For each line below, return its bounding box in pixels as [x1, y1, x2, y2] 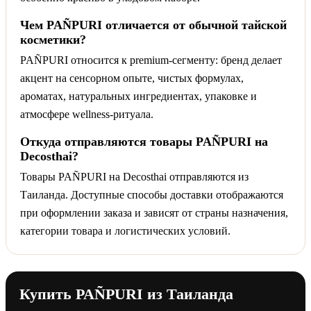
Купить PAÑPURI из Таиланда [19, 285, 233, 303]
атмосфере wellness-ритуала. [20, 108, 153, 120]
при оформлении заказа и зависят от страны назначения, [20, 206, 288, 219]
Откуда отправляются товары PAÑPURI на [20, 134, 268, 149]
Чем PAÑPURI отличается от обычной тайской [20, 17, 287, 32]
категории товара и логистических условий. [20, 224, 230, 237]
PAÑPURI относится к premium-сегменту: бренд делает [20, 53, 282, 66]
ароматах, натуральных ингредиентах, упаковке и [20, 90, 257, 102]
